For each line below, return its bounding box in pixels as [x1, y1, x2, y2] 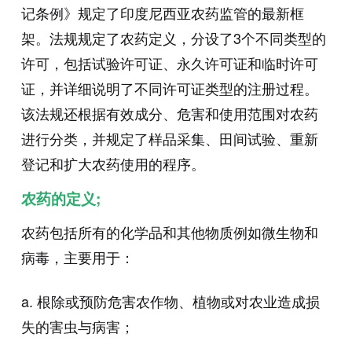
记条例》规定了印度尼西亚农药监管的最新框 [20, 2, 304, 24]
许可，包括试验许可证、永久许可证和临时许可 [20, 53, 318, 74]
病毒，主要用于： [20, 247, 134, 268]
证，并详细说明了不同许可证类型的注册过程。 [20, 78, 318, 99]
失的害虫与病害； [20, 316, 134, 337]
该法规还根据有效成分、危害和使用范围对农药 [20, 103, 318, 124]
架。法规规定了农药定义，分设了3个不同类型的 [20, 27, 326, 49]
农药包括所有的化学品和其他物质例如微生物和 [20, 222, 318, 243]
